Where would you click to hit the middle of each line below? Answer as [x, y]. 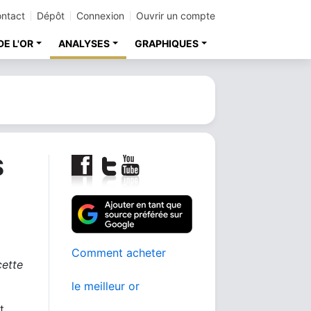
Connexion [100, 16]
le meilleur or [106, 286]
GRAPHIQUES [167, 43]
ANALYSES [84, 43]
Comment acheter [119, 253]
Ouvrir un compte [176, 16]
